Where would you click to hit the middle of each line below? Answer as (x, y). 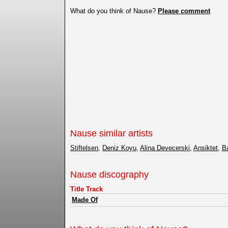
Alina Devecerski (165, 148)
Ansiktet (206, 148)
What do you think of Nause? (114, 11)
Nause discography (109, 175)
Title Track (87, 189)
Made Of (85, 200)
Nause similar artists (111, 134)
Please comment (184, 11)
